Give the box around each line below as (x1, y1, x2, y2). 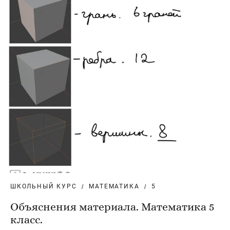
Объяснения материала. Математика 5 (10, 200, 215, 214)
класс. (10, 213, 43, 226)
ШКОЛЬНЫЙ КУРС (10, 183, 77, 190)
